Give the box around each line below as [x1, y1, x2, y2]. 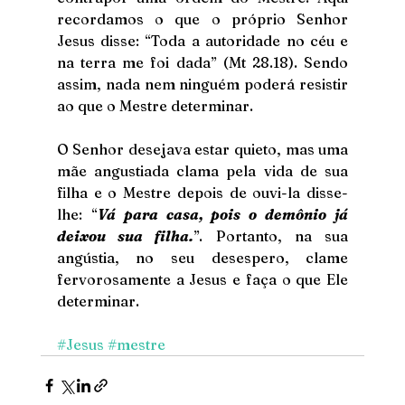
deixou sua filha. [56, 226, 194, 245]
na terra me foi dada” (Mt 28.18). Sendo [56, 52, 349, 71]
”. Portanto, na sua [193, 226, 349, 245]
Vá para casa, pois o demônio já [97, 204, 349, 223]
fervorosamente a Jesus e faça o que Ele [56, 269, 349, 288]
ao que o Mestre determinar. [56, 96, 253, 115]
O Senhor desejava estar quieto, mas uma [56, 139, 349, 158]
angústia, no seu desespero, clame [56, 248, 349, 267]
